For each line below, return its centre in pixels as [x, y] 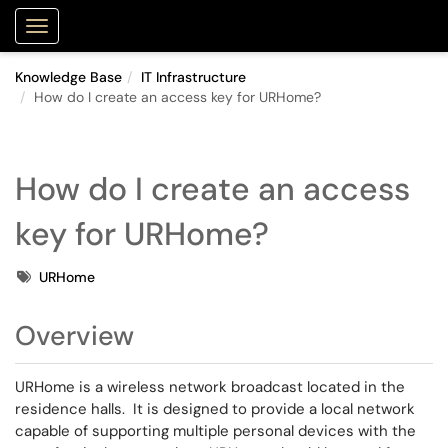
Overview [74, 335]
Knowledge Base [68, 77]
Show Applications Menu [123, 42]
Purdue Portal [124, 25]
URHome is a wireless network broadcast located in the [210, 387]
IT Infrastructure [193, 77]
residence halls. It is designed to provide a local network [215, 409]
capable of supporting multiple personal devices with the [215, 431]
